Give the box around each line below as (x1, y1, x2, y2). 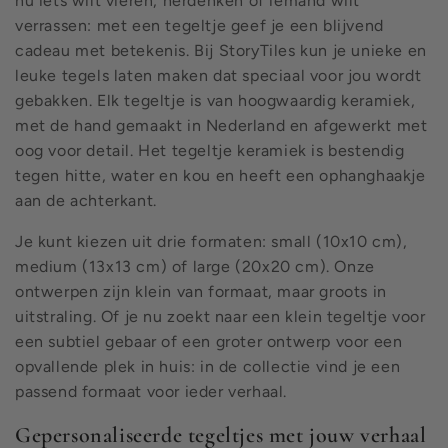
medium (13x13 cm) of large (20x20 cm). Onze (15, 256, 375, 276)
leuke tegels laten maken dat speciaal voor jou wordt (15, 65, 422, 85)
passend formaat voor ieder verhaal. (15, 381, 288, 401)
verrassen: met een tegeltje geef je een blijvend (15, 15, 384, 35)
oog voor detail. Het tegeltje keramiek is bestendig (15, 140, 405, 160)
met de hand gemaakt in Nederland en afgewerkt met (15, 115, 428, 135)
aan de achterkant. (15, 190, 157, 210)
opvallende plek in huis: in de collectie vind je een (15, 356, 401, 376)
